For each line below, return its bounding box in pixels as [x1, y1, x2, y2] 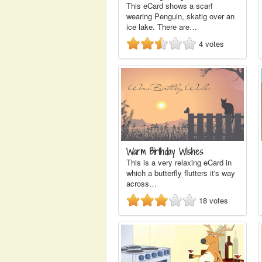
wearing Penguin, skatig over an [126, 11, 235, 22]
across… [126, 178, 157, 189]
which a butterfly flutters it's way [126, 167, 235, 178]
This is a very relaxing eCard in [126, 157, 232, 168]
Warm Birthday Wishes [126, 146, 204, 158]
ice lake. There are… [126, 21, 197, 32]
